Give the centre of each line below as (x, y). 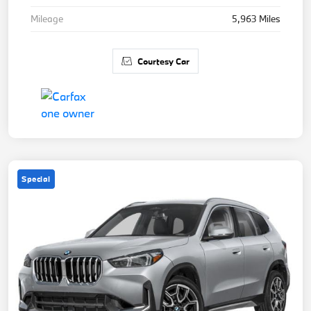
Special (36, 178)
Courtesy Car (163, 61)
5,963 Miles (256, 18)
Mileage (47, 18)
